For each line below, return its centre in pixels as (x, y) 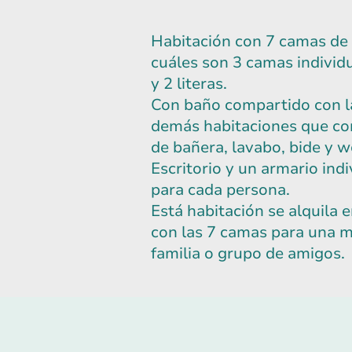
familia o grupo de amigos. (248, 254)
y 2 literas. (191, 84)
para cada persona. (220, 190)
